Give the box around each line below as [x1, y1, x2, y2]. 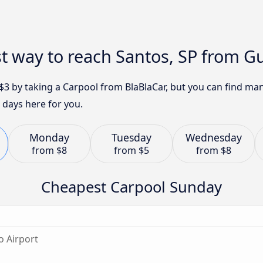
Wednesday [186, 130, 242, 144]
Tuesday [112, 130, 151, 144]
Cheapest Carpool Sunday [41, 176, 222, 197]
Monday [29, 130, 69, 144]
